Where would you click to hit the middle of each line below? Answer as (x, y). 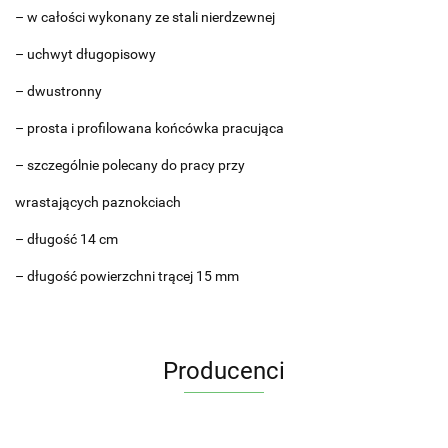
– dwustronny (58, 91)
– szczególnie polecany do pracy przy (130, 165)
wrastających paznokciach (98, 202)
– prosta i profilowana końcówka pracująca (149, 128)
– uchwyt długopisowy (85, 54)
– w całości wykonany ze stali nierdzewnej (145, 17)
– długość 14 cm (66, 239)
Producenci (224, 371)
